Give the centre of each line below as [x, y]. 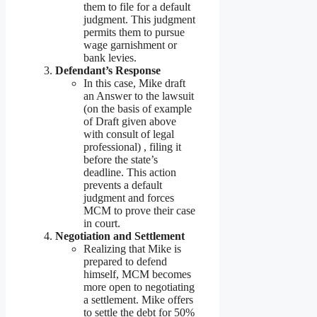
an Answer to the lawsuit [139, 96]
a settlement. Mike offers [138, 300]
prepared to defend [125, 262]
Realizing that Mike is [132, 249]
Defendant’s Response [108, 71]
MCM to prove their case [139, 211]
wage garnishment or [130, 45]
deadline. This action [130, 173]
